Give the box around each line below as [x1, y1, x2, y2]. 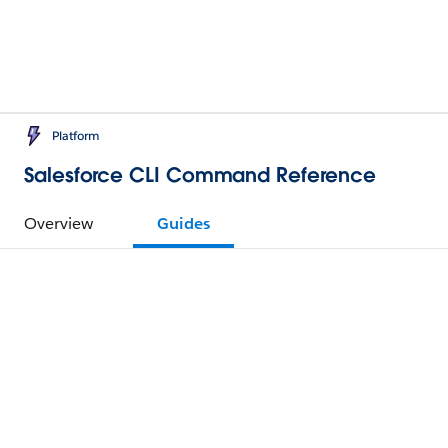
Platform [52, 127, 101, 144]
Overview [24, 213, 93, 234]
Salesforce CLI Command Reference [24, 161, 376, 188]
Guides [157, 213, 210, 234]
